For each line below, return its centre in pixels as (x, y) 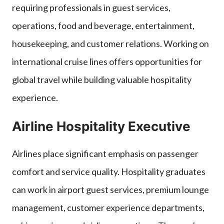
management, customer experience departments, (108, 207)
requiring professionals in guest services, (91, 7)
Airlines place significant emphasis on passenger (105, 153)
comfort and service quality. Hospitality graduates (109, 171)
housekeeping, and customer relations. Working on (110, 43)
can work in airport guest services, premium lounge (110, 189)
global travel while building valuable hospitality (102, 79)
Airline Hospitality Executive (101, 126)
